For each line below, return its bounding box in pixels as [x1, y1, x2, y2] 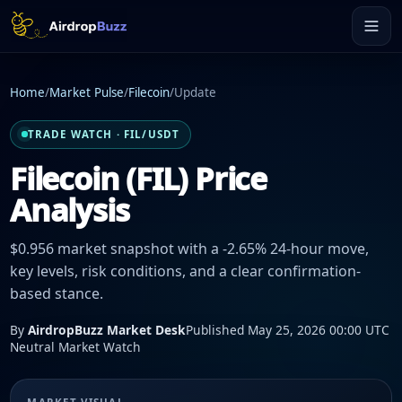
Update [174, 84, 216, 101]
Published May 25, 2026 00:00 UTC [186, 320, 389, 338]
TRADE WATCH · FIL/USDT [27, 127, 180, 142]
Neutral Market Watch [10, 337, 141, 355]
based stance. [10, 284, 103, 304]
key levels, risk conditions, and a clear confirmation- [10, 261, 361, 282]
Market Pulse [49, 84, 124, 101]
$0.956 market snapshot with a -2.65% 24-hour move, [10, 239, 369, 259]
